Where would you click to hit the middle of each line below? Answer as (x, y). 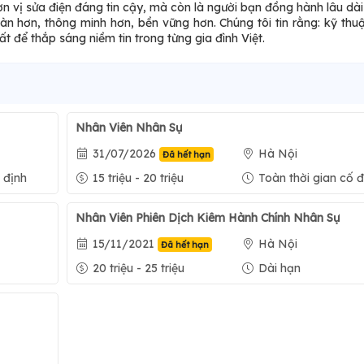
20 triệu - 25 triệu (139, 269)
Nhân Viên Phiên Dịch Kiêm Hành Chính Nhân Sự (208, 218)
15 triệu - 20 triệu (139, 178)
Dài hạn (280, 269)
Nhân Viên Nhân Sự (129, 128)
